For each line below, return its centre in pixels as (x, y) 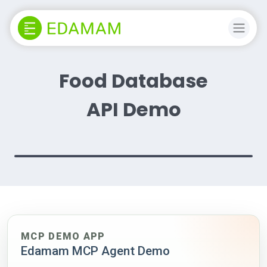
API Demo (133, 109)
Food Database (133, 81)
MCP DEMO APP (63, 236)
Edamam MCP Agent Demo (95, 251)
